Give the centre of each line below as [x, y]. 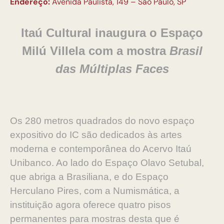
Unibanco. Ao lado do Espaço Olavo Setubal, [107, 163]
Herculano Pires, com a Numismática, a [95, 191]
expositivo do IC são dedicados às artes [96, 135]
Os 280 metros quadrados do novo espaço [102, 121]
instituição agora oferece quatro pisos [90, 205]
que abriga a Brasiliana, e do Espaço [89, 177]
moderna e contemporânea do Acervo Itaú [101, 149]
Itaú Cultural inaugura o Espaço [112, 33]
